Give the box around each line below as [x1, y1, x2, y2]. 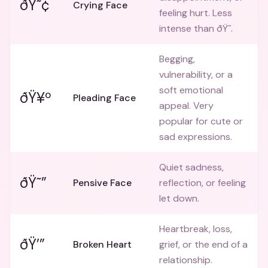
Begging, [159, 53, 195, 65]
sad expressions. [159, 130, 232, 143]
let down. [159, 192, 199, 205]
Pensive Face [73, 176, 132, 189]
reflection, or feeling [159, 176, 246, 189]
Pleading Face [73, 92, 136, 104]
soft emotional [159, 84, 223, 96]
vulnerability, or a [159, 68, 233, 81]
